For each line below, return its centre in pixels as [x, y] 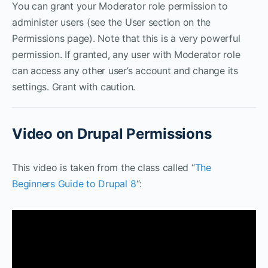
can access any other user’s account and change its [125, 70]
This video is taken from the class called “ [103, 167]
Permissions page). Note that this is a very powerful [126, 38]
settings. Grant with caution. [74, 86]
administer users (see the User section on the [112, 22]
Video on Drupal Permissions [112, 133]
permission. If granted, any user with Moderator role [126, 54]
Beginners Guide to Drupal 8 [74, 183]
